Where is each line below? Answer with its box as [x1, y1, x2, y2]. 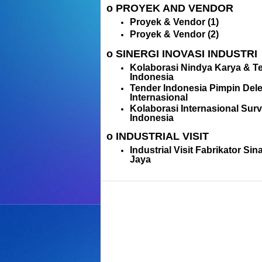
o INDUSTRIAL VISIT [106, 130, 209, 142]
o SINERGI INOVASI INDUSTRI [106, 48, 257, 60]
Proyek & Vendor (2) [130, 29, 219, 39]
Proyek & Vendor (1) [130, 17, 219, 27]
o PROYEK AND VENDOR [106, 2, 233, 14]
